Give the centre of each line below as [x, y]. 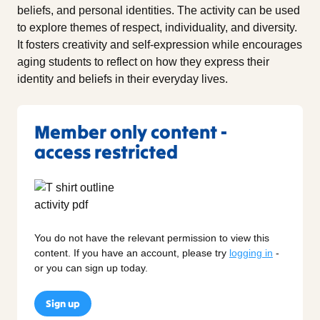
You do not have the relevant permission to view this [152, 237]
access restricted [106, 151]
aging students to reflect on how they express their [143, 61]
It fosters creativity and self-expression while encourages [160, 44]
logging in [251, 252]
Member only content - [131, 131]
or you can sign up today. [91, 267]
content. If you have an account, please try [132, 252]
